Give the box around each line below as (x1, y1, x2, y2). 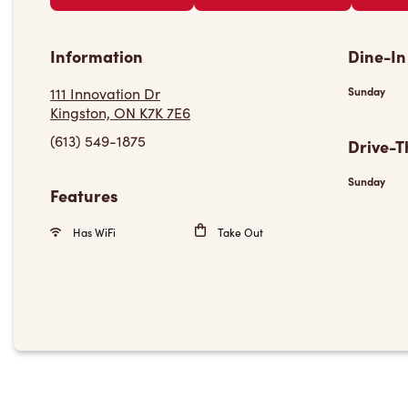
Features (50, 184, 118, 207)
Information (50, 45, 143, 67)
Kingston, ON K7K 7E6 (50, 103, 190, 122)
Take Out (214, 225, 263, 240)
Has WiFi (70, 225, 116, 240)
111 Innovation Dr (50, 84, 160, 103)
